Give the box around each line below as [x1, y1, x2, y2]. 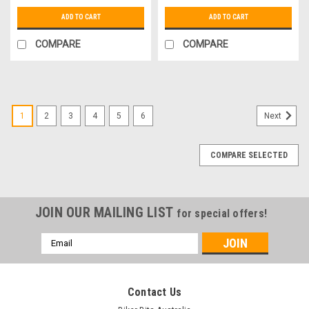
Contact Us [127, 285, 182, 299]
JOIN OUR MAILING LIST [34, 203, 177, 221]
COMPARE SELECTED [210, 150, 288, 160]
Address [41, 248, 78, 259]
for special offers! [177, 206, 268, 220]
